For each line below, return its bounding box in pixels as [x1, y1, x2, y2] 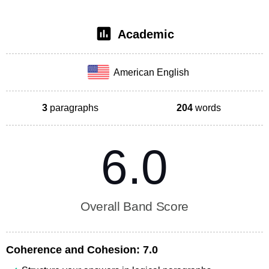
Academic [118, 28, 174, 41]
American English [109, 67, 190, 77]
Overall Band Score [80, 199, 189, 213]
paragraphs [47, 102, 98, 113]
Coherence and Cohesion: [6, 243, 140, 256]
